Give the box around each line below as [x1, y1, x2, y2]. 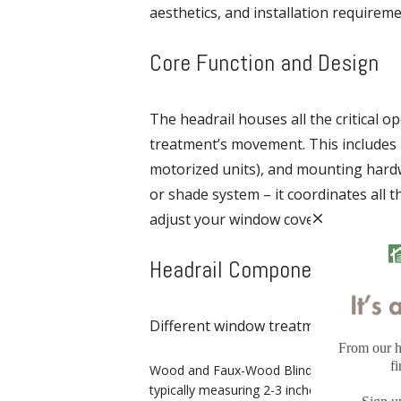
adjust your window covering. [149, 209, 345, 229]
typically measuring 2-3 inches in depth [149, 380, 372, 398]
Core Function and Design [149, 47, 379, 78]
